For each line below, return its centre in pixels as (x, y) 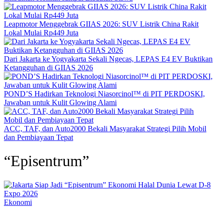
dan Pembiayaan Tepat (39, 137)
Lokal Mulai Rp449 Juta (41, 33)
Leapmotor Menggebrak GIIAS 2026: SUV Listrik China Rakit (101, 24)
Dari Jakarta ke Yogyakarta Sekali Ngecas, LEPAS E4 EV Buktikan (108, 59)
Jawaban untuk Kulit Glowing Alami (60, 102)
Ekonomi (18, 202)
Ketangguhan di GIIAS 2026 (48, 68)
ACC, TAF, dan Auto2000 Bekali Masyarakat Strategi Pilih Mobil (105, 129)
